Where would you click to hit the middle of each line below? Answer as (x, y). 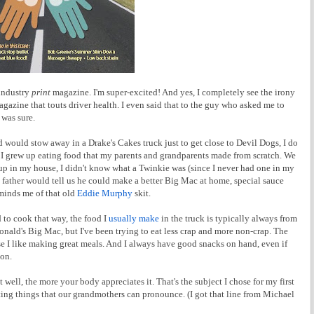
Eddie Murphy (105, 193)
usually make (134, 218)
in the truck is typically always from (228, 218)
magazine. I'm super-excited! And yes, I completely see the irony (173, 92)
